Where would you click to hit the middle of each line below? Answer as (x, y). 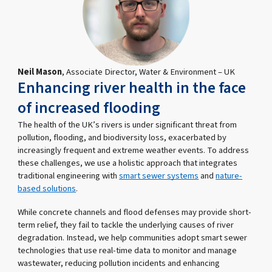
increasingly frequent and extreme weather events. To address (134, 150)
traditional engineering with (69, 175)
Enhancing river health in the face (132, 88)
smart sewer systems (159, 175)
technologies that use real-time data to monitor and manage (127, 250)
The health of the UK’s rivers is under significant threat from (127, 124)
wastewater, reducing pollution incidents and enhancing (119, 263)
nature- (229, 175)
